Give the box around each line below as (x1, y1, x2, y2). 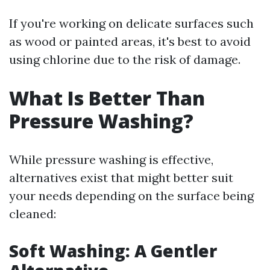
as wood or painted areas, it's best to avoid (9, 34, 251, 49)
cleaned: (9, 206, 56, 221)
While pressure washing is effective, (9, 152, 213, 167)
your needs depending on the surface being (9, 188, 254, 203)
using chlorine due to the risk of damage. (9, 52, 240, 67)
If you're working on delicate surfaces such (9, 16, 254, 31)
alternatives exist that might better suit (9, 170, 233, 185)
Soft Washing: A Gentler (9, 239, 217, 262)
